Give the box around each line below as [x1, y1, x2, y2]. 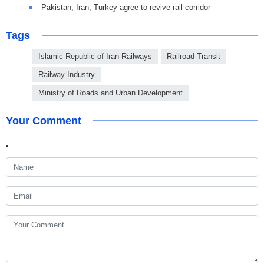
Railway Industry [38, 70, 95, 80]
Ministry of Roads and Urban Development [38, 88, 183, 98]
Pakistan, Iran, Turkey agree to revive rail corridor [41, 3, 210, 12]
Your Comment [6, 115, 81, 127]
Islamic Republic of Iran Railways [38, 52, 152, 61]
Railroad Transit [167, 52, 220, 61]
